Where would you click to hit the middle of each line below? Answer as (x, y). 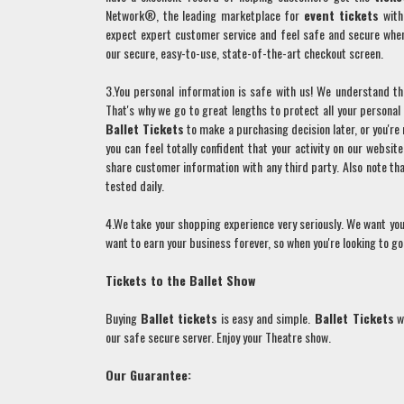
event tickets (341, 15)
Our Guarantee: (148, 375)
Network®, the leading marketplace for (205, 15)
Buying (123, 318)
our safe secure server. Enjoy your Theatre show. (218, 337)
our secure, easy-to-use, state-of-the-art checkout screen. (244, 53)
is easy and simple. (264, 318)
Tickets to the (147, 280)
